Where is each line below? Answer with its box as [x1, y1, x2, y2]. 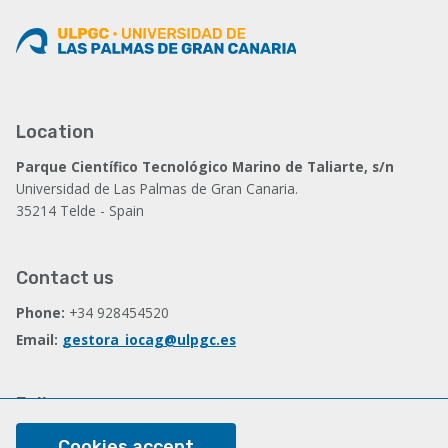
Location [16, 121, 94, 143]
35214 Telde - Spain [16, 201, 144, 220]
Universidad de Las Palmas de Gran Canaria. [16, 179, 298, 198]
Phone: [16, 303, 69, 322]
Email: [16, 330, 62, 349]
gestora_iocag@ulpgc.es [62, 330, 236, 349]
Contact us [16, 267, 114, 289]
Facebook [52, 425, 121, 442]
